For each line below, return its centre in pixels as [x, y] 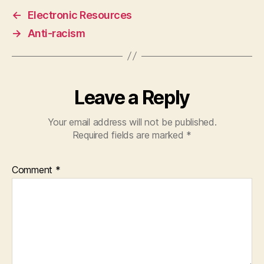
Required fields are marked [129, 135]
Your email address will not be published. [132, 122]
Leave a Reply [132, 97]
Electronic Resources [80, 15]
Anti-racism [56, 33]
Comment [34, 169]
